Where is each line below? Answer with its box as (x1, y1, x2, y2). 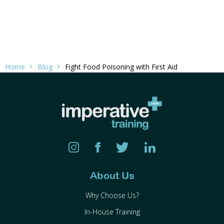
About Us (89, 169, 134, 181)
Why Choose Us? (85, 190, 139, 200)
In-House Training (84, 207, 140, 217)
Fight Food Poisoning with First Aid (65, 62, 177, 71)
